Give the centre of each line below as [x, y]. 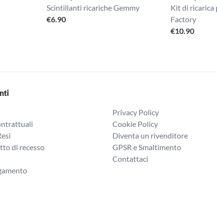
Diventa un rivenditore [150, 135]
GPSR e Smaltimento [147, 147]
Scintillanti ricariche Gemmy [93, 8]
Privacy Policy [136, 112]
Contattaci [130, 159]
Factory [183, 19]
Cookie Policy [135, 124]
